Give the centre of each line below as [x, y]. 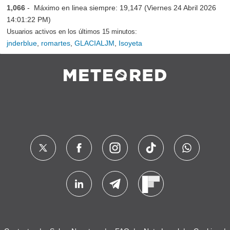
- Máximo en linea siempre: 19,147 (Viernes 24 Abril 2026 [121, 8]
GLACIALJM [94, 43]
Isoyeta [130, 43]
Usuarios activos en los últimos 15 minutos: [72, 32]
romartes [56, 43]
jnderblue [22, 43]
